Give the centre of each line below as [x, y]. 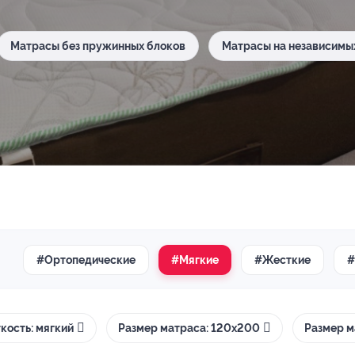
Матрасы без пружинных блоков [98, 46]
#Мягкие [195, 260]
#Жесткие [282, 260]
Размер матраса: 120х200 [189, 328]
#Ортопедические [86, 260]
